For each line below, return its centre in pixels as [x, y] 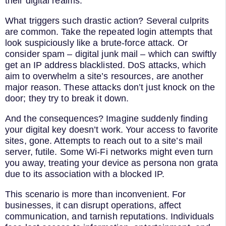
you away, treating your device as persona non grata [112, 163]
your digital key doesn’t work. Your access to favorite [112, 129]
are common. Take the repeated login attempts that [109, 32]
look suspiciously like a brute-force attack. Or [96, 43]
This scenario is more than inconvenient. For [96, 194]
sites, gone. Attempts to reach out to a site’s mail [104, 140]
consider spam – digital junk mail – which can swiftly [111, 54]
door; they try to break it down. [67, 98]
